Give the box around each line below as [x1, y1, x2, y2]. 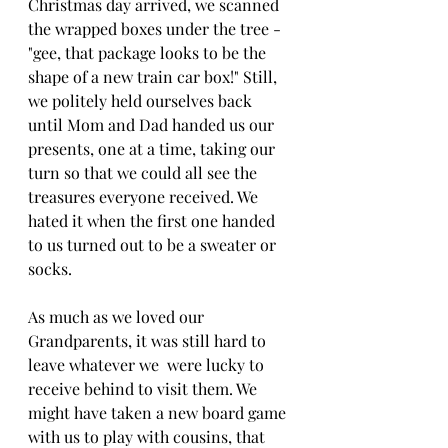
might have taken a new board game [28, 402, 290, 424]
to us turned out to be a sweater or [28, 234, 280, 256]
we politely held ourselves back [28, 90, 256, 112]
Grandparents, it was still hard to [28, 330, 270, 352]
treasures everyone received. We [28, 186, 262, 208]
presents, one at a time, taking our [28, 138, 279, 160]
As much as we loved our [28, 306, 208, 328]
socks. [28, 258, 72, 280]
